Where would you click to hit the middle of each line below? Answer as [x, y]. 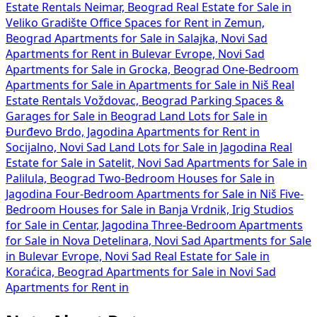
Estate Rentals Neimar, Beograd [91, 7]
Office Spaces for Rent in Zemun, [177, 23]
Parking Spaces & [237, 101]
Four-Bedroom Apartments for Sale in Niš [167, 194]
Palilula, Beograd [52, 179]
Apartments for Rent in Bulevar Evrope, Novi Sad [135, 54]
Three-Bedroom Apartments [227, 225]
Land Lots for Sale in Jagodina [189, 148]
